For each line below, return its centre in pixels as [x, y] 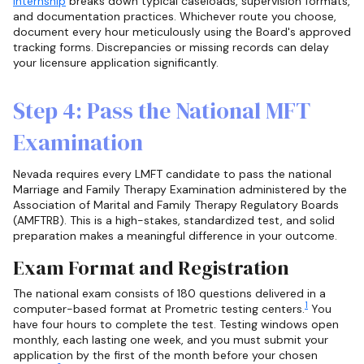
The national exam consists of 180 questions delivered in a [169, 293]
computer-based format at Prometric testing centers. [159, 308]
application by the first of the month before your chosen [165, 355]
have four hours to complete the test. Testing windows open [176, 324]
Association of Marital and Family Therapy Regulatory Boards [176, 205]
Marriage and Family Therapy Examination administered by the [180, 190]
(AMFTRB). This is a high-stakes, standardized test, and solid [174, 221]
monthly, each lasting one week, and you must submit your [171, 339]
